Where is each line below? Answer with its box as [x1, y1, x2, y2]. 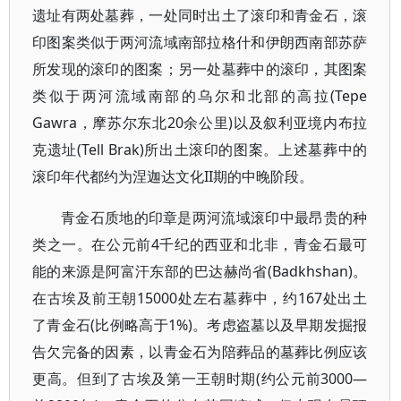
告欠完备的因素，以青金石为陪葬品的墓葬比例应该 [32, 342, 368, 362]
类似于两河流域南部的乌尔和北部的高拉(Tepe [32, 86, 368, 106]
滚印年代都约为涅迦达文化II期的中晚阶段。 [32, 166, 313, 186]
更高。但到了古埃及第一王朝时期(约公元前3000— [32, 369, 368, 388]
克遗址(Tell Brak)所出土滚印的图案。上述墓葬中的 [32, 140, 368, 159]
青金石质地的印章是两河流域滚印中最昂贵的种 [61, 208, 368, 227]
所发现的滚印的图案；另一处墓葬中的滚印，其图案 [32, 59, 368, 79]
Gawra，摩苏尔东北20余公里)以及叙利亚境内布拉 [32, 113, 368, 132]
